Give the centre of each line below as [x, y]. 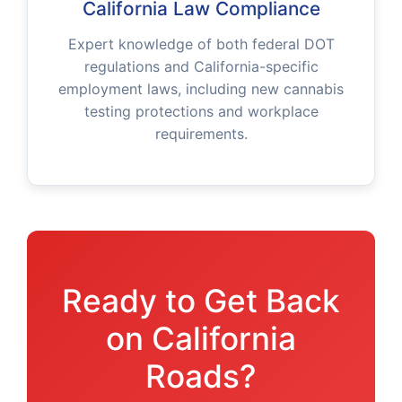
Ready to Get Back [201, 301]
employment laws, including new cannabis [201, 88]
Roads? [201, 377]
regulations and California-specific [201, 66]
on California [201, 339]
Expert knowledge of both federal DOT [201, 44]
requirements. [201, 133]
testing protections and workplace [201, 111]
